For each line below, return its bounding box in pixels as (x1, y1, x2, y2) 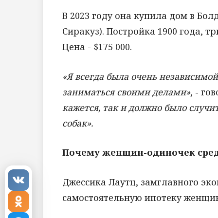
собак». (62, 117, 93, 129)
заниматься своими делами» (62, 86, 190, 98)
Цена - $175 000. (62, 40, 132, 53)
